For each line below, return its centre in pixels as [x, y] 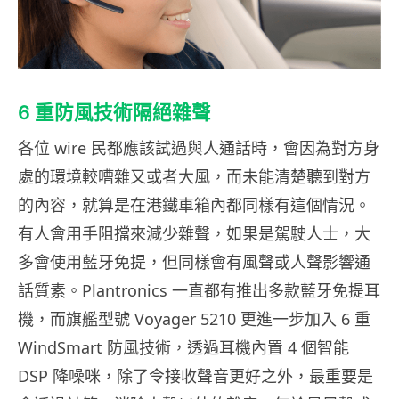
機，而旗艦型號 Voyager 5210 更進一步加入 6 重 [194, 319]
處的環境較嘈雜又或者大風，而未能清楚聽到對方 [194, 177]
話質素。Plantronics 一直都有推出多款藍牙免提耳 [199, 291]
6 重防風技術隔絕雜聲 [114, 113]
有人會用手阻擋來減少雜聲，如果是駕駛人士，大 [194, 234]
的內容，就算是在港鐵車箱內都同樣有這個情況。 [194, 205]
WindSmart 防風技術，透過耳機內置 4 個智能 [183, 348]
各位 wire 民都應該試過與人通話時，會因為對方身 [199, 148]
